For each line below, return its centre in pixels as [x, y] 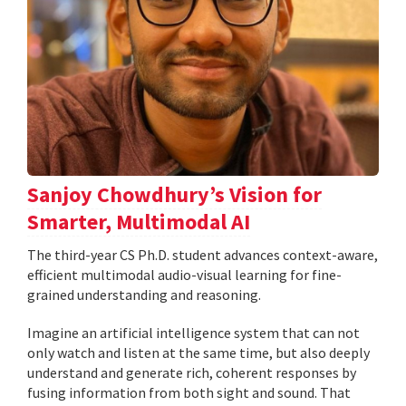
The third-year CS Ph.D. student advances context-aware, [203, 254]
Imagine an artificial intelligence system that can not [193, 332]
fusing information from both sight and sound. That [189, 392]
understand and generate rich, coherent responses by [192, 372]
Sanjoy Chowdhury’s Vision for [174, 194]
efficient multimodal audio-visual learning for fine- [184, 274]
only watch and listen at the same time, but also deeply [198, 352]
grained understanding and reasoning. [144, 294]
